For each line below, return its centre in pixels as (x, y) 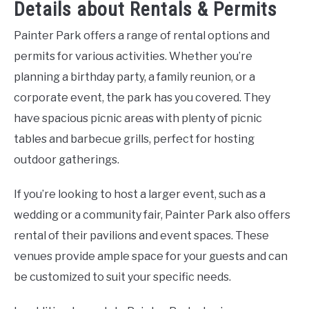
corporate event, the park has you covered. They (142, 98)
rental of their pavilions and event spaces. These (141, 236)
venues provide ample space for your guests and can (151, 257)
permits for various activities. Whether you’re (133, 57)
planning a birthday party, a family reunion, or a (134, 77)
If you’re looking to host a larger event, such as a (140, 195)
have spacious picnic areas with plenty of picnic (138, 119)
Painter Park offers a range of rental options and (142, 36)
